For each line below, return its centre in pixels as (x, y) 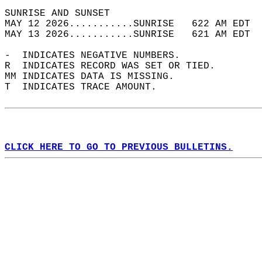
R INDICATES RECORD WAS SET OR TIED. (116, 66)
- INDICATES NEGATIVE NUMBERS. (98, 56)
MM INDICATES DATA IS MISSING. (95, 77)
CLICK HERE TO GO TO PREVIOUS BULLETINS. (119, 147)
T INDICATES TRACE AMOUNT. (87, 87)
